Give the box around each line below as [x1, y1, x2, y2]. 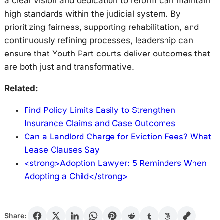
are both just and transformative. [4, 62, 134, 72]
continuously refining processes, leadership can [4, 35, 193, 45]
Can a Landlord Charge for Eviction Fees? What [24, 132, 211, 141]
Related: [4, 83, 38, 93]
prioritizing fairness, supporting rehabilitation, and [4, 22, 199, 32]
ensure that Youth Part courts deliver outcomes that [4, 49, 210, 58]
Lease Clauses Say [24, 145, 100, 155]
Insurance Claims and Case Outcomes [24, 118, 175, 128]
